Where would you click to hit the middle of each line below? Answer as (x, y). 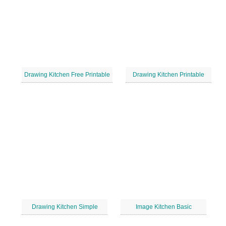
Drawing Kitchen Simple (65, 207)
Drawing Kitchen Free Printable (67, 75)
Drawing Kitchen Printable (168, 75)
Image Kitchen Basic (163, 207)
